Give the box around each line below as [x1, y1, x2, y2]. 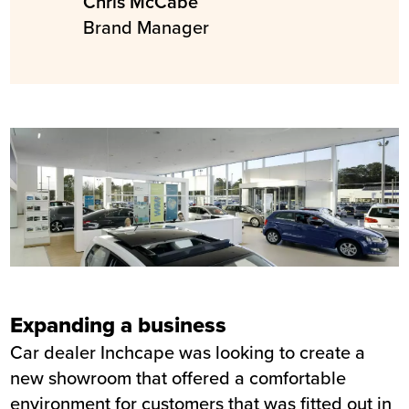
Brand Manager [83, 14, 210, 40]
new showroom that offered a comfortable [10, 364, 347, 392]
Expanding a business [10, 309, 227, 341]
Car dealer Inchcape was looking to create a [10, 339, 366, 366]
